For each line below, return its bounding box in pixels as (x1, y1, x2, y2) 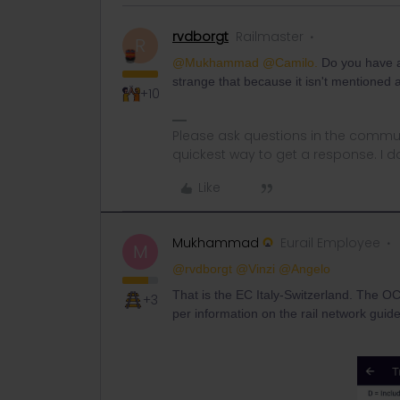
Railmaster (236, 28, 304, 46)
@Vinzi (236, 262, 275, 277)
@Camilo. (262, 55, 318, 71)
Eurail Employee (280, 234, 380, 253)
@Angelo (279, 262, 330, 277)
